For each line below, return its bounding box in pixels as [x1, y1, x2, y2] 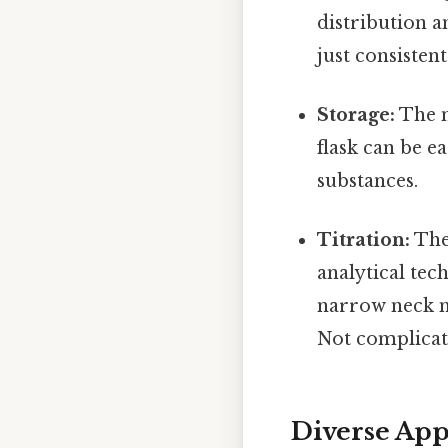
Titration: [317, 229, 411, 252]
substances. [317, 169, 419, 192]
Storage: [317, 103, 396, 126]
